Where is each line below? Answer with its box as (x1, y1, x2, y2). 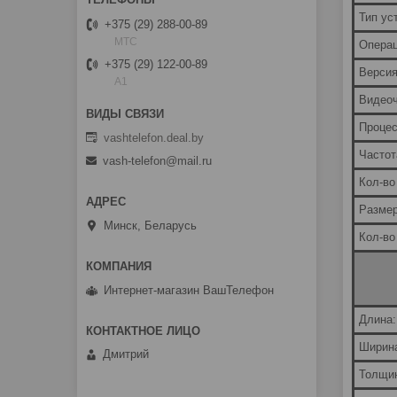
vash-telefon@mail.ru (103, 154, 212, 168)
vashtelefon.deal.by (104, 130, 204, 144)
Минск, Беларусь (104, 218, 197, 232)
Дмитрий (103, 347, 149, 362)
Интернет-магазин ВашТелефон (104, 283, 274, 297)
